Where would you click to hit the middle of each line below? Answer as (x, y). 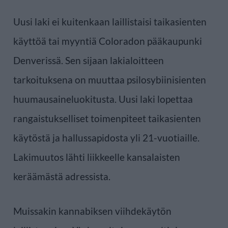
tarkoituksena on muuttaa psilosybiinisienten (110, 79)
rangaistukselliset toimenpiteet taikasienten (107, 118)
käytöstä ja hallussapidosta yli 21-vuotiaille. (106, 137)
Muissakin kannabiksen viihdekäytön (92, 211)
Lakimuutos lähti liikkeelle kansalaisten (97, 157)
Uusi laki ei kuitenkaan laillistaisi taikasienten (110, 21)
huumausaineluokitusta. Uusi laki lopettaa (103, 99)
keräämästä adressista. (62, 176)
